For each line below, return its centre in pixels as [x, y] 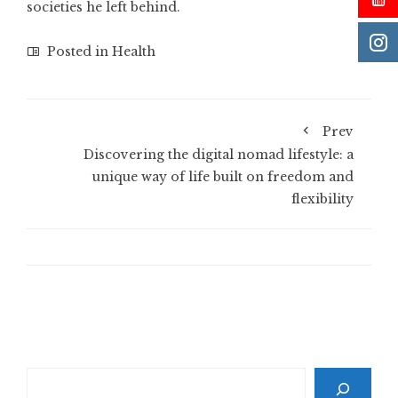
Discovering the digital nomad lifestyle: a [219, 155]
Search [48, 378]
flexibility [322, 199]
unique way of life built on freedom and [223, 177]
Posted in [78, 52]
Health [134, 52]
